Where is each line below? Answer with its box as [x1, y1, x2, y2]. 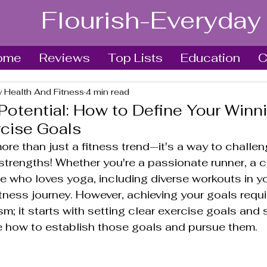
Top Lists [108, 50, 163, 66]
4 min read [86, 86, 129, 97]
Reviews [39, 50, 90, 66]
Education [181, 50, 240, 66]
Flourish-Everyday [41, 5, 261, 36]
